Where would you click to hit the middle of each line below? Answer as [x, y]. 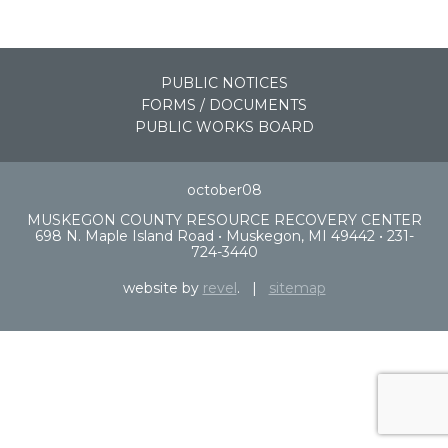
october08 [224, 189]
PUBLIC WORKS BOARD [224, 126]
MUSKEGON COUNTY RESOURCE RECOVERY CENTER [224, 219]
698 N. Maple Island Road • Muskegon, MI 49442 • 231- [224, 235]
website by [162, 287]
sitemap [297, 287]
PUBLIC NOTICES [224, 82]
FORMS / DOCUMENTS [224, 104]
